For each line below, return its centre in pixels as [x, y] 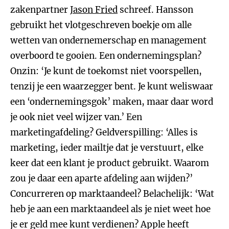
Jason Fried [94, 10]
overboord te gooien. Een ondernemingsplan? [106, 56]
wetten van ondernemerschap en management [108, 40]
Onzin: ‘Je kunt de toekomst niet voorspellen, [106, 71]
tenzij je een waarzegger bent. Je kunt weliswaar [112, 86]
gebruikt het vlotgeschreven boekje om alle [101, 25]
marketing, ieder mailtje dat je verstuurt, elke [107, 148]
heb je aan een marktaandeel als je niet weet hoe [110, 209]
